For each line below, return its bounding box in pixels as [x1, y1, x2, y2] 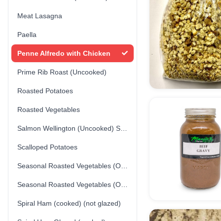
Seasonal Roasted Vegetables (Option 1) [121, 162, 128, 170]
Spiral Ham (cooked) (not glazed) [17, 199, 121, 207]
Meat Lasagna [17, 12, 62, 20]
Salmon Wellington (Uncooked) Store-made [120, 124, 127, 132]
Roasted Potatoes [17, 87, 73, 95]
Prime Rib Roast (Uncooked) [17, 68, 107, 76]
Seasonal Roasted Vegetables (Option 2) [121, 181, 128, 188]
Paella [17, 31, 37, 38]
